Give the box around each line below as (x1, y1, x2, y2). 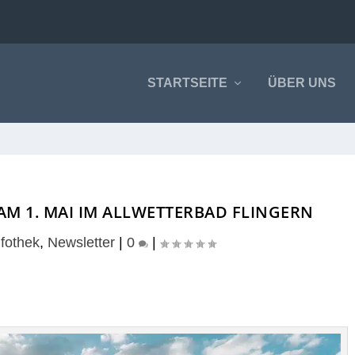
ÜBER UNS (267, 76, 336, 90)
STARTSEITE (147, 76, 227, 90)
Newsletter (48, 235, 116, 250)
